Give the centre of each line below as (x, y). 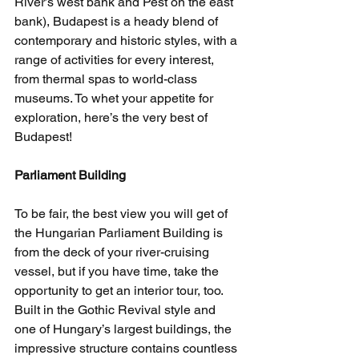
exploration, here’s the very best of (113, 117)
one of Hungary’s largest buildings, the (125, 329)
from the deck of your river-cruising (113, 252)
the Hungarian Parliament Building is (120, 233)
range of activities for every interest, (116, 60)
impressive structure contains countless (127, 348)
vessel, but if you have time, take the (118, 271)
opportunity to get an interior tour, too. (120, 290)
